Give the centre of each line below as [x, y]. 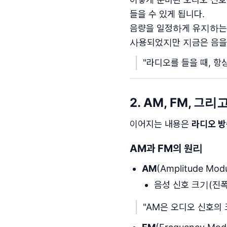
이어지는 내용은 [161, 124]
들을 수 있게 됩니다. [167, 14]
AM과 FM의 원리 [166, 148]
